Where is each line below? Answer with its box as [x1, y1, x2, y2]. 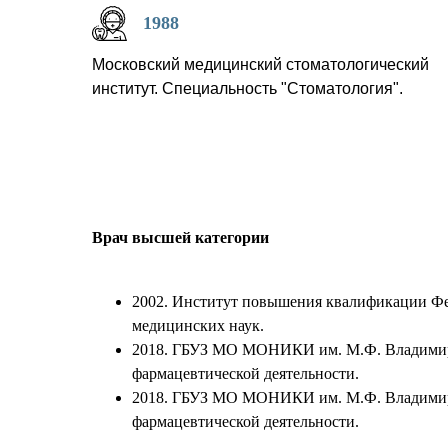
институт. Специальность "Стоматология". [92, 79, 403, 97]
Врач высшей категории [92, 228, 269, 246]
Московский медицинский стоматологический [92, 55, 429, 73]
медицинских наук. [132, 316, 264, 334]
